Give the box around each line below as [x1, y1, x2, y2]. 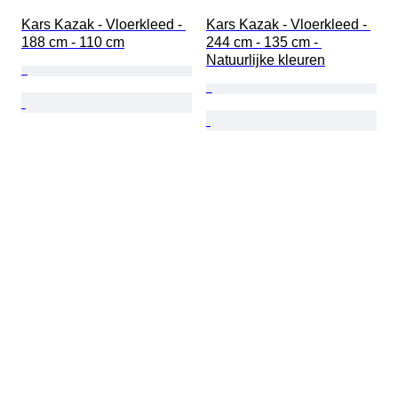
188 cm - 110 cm [21, 34, 124, 50]
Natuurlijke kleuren [206, 52, 325, 68]
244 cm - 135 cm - [206, 34, 322, 50]
